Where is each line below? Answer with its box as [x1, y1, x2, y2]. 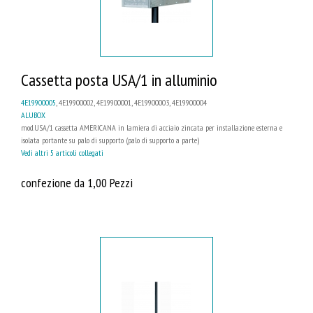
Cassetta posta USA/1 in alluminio [21, 68, 217, 91]
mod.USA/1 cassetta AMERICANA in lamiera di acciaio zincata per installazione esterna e [21, 122, 282, 133]
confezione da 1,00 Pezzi [21, 173, 133, 191]
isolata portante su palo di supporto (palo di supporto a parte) [21, 134, 199, 145]
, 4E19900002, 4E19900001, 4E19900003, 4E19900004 [56, 96, 207, 108]
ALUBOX [21, 109, 45, 120]
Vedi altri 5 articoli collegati [21, 147, 103, 158]
